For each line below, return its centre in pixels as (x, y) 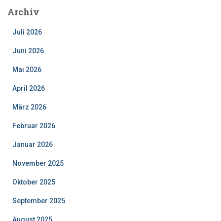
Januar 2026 (33, 144)
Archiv (23, 12)
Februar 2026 (34, 126)
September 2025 (39, 201)
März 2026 (29, 107)
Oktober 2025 (34, 182)
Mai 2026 (27, 69)
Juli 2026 (27, 32)
